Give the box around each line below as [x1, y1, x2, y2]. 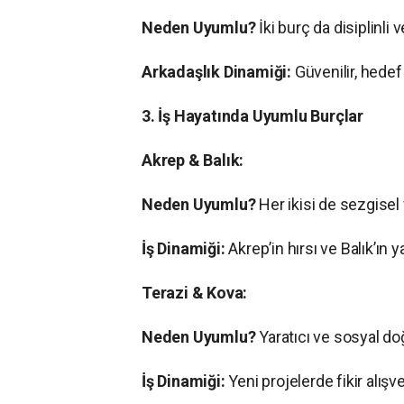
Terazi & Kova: [142, 283, 248, 303]
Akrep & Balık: [142, 151, 244, 170]
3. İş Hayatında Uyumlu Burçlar [142, 106, 363, 126]
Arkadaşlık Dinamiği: [142, 62, 292, 82]
